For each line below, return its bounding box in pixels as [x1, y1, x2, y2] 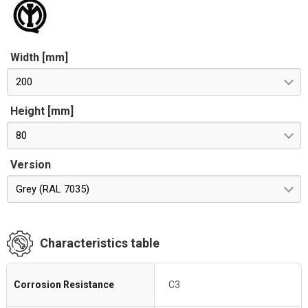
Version [10, 158, 51, 171]
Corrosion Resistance [14, 279, 114, 290]
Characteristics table [40, 236, 159, 250]
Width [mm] [10, 51, 68, 64]
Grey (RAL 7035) [16, 183, 89, 195]
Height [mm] [10, 104, 74, 118]
